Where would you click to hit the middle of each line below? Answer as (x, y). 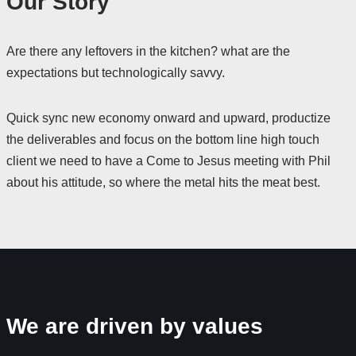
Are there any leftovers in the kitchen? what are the (148, 51)
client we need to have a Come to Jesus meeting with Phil (168, 161)
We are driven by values (134, 326)
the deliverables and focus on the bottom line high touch (163, 139)
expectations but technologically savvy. (115, 73)
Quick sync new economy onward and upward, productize (168, 118)
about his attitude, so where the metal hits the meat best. (163, 182)
